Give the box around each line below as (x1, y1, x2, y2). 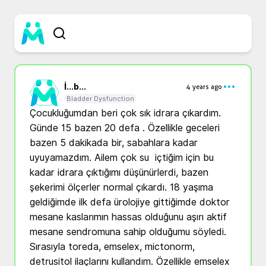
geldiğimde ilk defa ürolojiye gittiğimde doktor (30, 197, 230, 208)
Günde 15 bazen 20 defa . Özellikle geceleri (30, 122, 220, 134)
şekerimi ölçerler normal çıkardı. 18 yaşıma (30, 182, 213, 193)
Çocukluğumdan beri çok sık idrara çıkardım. (30, 107, 221, 119)
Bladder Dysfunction (66, 94, 134, 103)
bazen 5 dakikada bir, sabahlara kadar (30, 137, 198, 148)
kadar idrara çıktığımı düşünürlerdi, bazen (30, 167, 208, 178)
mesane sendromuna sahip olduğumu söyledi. (30, 226, 226, 237)
